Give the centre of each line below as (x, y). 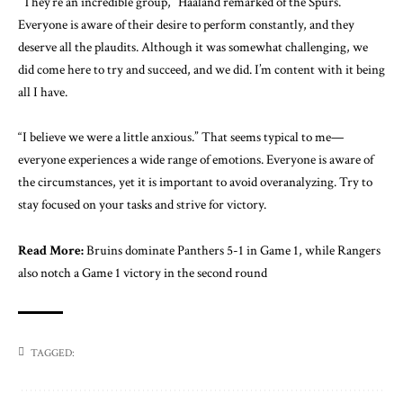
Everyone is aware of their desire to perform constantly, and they (186, 25)
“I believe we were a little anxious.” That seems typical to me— (181, 138)
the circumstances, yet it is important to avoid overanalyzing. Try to (195, 183)
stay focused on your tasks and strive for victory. (142, 205)
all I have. (43, 93)
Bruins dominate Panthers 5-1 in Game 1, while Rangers (233, 250)
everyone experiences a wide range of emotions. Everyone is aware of (196, 160)
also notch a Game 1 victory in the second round (143, 273)
